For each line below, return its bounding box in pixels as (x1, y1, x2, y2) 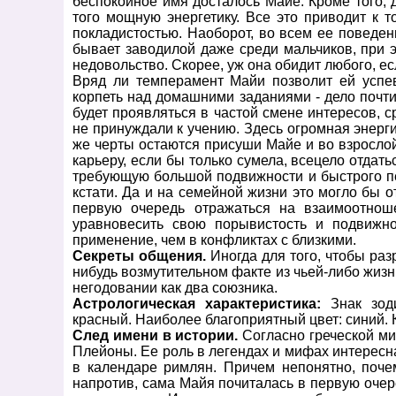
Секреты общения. (72, 248, 211, 263)
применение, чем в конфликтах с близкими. (72, 232, 356, 247)
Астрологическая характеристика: (72, 296, 321, 311)
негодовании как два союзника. (72, 280, 278, 295)
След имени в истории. (72, 328, 239, 343)
